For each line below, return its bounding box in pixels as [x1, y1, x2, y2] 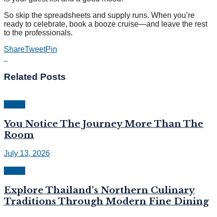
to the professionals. [4, 29, 73, 37]
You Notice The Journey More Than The [4, 118, 203, 129]
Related [4, 72, 38, 82]
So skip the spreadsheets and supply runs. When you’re [4, 11, 195, 20]
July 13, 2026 [4, 149, 50, 158]
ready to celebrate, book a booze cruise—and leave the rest [4, 20, 207, 29]
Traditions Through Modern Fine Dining [4, 196, 209, 207]
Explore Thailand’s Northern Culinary [4, 185, 195, 196]
